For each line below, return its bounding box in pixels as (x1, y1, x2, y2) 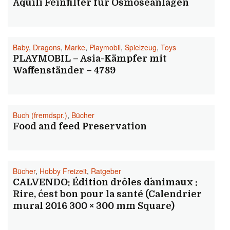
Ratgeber (91, 166, 121, 176)
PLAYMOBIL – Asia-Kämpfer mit (13, 53, 167, 64)
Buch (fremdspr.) (13, 110, 67, 120)
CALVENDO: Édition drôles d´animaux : (13, 177, 198, 187)
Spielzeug (125, 42, 157, 52)
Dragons (33, 42, 61, 52)
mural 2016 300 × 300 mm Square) (13, 201, 175, 211)
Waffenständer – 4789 (13, 65, 116, 75)
